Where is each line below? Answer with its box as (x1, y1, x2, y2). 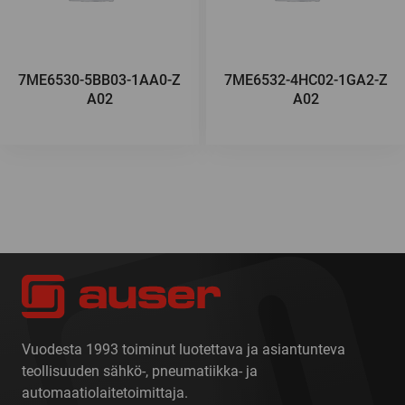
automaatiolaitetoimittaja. (22, 384, 188, 401)
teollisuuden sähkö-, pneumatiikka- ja (22, 363, 258, 380)
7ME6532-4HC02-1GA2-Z (223, 71, 388, 89)
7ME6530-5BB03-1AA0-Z (18, 71, 181, 89)
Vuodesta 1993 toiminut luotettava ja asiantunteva (22, 341, 345, 358)
